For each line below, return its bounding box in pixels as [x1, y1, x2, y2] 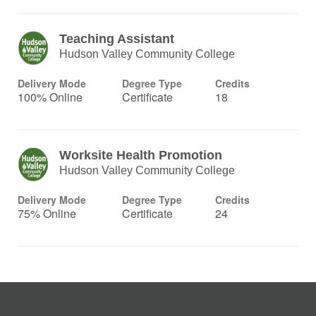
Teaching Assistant [59, 32, 175, 46]
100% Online [18, 89, 83, 105]
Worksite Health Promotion [59, 148, 223, 162]
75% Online [18, 205, 76, 221]
